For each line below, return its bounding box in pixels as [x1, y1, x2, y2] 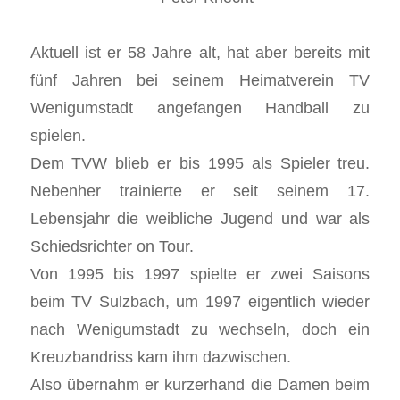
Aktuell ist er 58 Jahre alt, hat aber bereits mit [29, 42, 371, 62]
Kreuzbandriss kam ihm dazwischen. [29, 346, 291, 366]
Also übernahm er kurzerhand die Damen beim [29, 374, 371, 394]
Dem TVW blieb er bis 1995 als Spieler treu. [29, 153, 371, 172]
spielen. [29, 125, 86, 145]
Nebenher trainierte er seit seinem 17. [29, 180, 371, 200]
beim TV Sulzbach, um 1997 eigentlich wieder [29, 291, 371, 311]
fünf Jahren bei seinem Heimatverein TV [29, 70, 371, 89]
